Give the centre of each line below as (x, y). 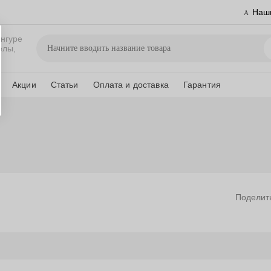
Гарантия (202, 85)
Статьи (64, 85)
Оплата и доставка (131, 85)
